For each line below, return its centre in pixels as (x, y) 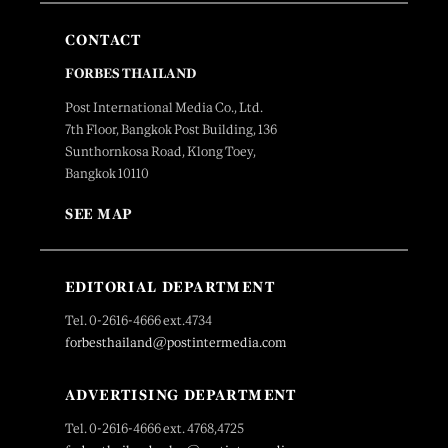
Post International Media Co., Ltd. (164, 107)
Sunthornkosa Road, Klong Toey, (160, 151)
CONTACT (103, 40)
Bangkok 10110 (107, 173)
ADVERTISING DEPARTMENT (181, 395)
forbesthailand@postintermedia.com (176, 342)
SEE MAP (99, 214)
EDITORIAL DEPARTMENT (170, 287)
